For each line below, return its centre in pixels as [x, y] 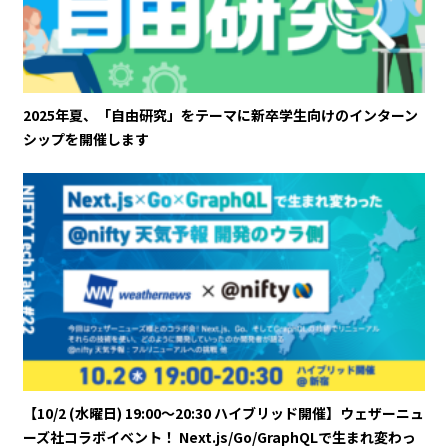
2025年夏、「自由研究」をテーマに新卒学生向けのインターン [220, 114]
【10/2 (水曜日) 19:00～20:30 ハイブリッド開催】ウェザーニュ [223, 413]
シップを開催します [86, 138]
